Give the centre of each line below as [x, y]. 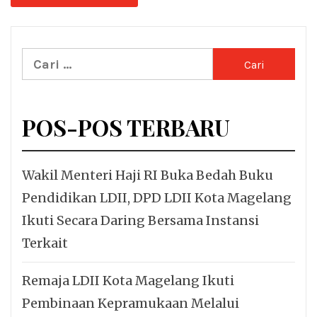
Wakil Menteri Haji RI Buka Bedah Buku [148, 175]
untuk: [43, 81]
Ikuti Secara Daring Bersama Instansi [140, 221]
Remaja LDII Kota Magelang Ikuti [128, 281]
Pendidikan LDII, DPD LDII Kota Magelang [157, 198]
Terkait [45, 243]
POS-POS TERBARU [126, 127]
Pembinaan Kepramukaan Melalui [131, 304]
